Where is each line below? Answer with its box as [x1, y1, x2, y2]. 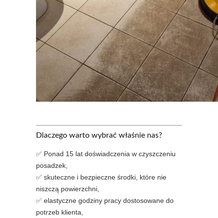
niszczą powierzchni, [36, 185, 99, 193]
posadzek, [36, 162, 68, 169]
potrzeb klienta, [36, 208, 83, 216]
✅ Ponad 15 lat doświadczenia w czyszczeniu [36, 150, 176, 158]
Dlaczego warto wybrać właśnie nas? [36, 131, 162, 139]
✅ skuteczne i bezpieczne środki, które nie [36, 173, 166, 181]
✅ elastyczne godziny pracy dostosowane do [36, 197, 174, 204]
